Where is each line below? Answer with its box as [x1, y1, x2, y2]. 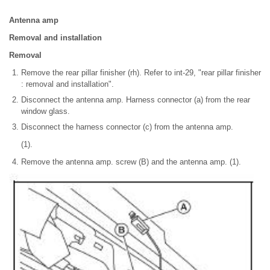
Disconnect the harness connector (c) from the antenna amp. [21, 122, 233, 131]
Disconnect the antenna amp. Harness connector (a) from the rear [21, 95, 250, 104]
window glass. [21, 106, 70, 116]
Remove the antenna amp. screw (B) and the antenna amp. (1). [21, 157, 241, 166]
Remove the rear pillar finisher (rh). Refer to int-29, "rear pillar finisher [21, 67, 261, 77]
